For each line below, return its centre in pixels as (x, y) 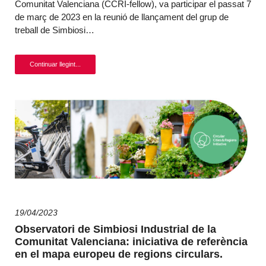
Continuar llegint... (55, 64)
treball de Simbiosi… (55, 30)
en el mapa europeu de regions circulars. (119, 254)
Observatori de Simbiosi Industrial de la (115, 229)
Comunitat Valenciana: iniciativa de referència (131, 242)
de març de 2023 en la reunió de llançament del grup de (122, 17)
